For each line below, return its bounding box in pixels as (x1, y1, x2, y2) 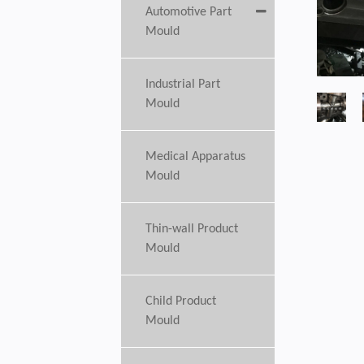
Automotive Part (145, 6, 232, 19)
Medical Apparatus (145, 150, 246, 163)
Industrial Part (145, 78, 221, 91)
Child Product (145, 295, 217, 308)
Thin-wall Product (145, 223, 239, 236)
